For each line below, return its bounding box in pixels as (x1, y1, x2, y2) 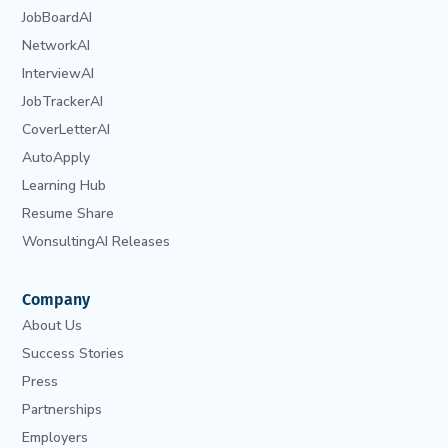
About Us (22, 315, 83, 335)
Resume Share (22, 203, 115, 223)
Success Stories (22, 343, 125, 363)
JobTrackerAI (22, 91, 104, 111)
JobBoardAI (22, 7, 93, 27)
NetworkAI (22, 35, 91, 55)
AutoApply (22, 147, 91, 167)
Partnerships (22, 399, 103, 419)
